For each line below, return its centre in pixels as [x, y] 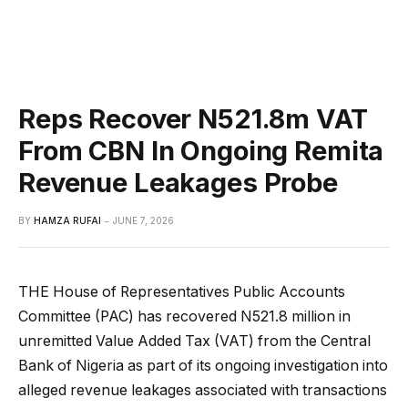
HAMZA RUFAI [67, 220]
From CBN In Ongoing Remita [201, 150]
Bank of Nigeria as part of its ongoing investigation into [203, 365]
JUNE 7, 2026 [143, 220]
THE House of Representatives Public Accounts [182, 291]
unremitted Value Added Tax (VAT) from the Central [194, 341]
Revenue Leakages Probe [178, 182]
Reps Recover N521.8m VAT [193, 118]
